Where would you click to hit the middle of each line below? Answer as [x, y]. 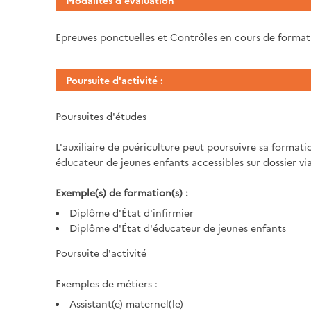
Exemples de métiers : [106, 283]
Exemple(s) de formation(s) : [121, 192]
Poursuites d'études [101, 116]
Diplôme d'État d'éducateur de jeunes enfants [177, 227]
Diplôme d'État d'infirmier [131, 212]
